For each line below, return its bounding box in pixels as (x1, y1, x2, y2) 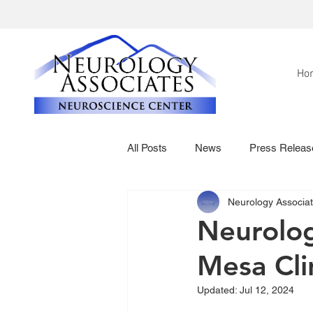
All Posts (127, 142, 167, 154)
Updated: (197, 284, 240, 296)
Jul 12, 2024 (240, 284, 294, 296)
